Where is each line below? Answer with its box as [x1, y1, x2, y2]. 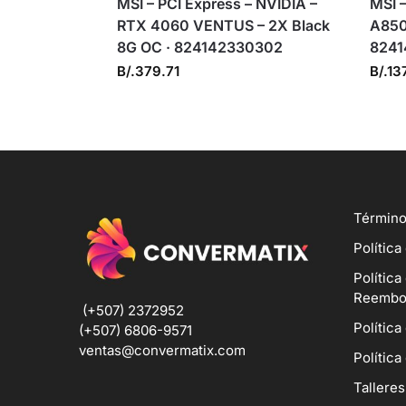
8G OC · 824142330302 [116, 37, 283, 56]
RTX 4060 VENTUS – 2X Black [116, 15, 330, 34]
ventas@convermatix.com [79, 342, 246, 360]
